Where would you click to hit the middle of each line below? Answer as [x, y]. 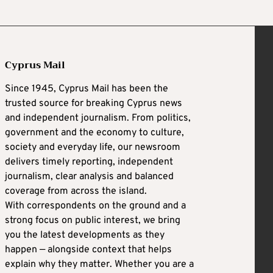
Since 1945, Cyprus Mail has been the [87, 89]
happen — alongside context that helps [88, 250]
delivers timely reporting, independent [89, 162]
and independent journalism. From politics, [98, 118]
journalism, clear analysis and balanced [89, 176]
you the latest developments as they [85, 235]
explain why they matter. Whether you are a [99, 264]
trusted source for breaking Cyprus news [94, 103]
